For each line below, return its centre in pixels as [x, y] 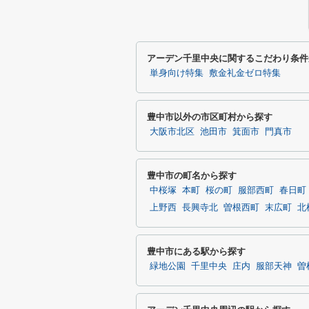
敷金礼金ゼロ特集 [245, 73]
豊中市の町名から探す [192, 176]
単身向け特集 [177, 73]
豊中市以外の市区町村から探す [210, 117]
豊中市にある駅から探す [196, 251]
